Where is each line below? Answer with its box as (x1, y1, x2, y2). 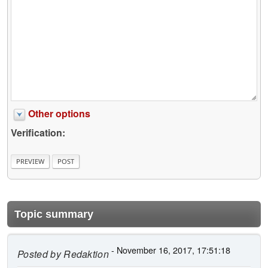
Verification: (11, 126, 65, 140)
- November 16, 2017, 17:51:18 (109, 243, 231, 256)
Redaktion (60, 246, 109, 261)
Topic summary (14, 208, 93, 220)
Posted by (17, 246, 61, 261)
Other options (28, 106, 90, 121)
